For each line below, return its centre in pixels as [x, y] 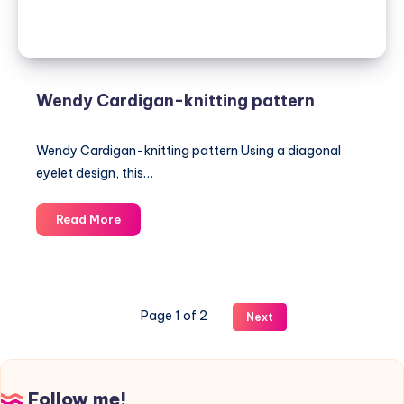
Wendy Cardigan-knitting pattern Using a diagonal [188, 151]
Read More [88, 219]
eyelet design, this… [95, 173]
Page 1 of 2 [174, 316]
